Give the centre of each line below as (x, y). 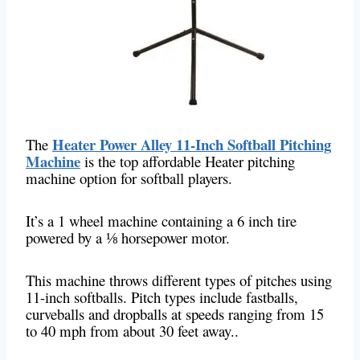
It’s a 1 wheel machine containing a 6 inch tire (161, 221)
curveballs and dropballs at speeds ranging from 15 (175, 314)
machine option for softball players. (131, 178)
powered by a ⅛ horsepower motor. (130, 238)
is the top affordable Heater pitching (188, 162)
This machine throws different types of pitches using (179, 280)
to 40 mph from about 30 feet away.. (135, 331)
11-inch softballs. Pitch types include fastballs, (162, 297)
